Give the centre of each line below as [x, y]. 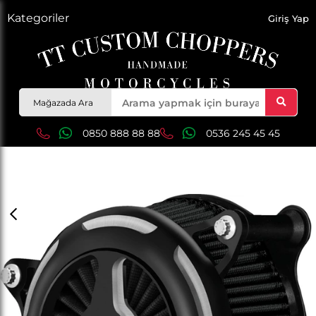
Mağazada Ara [63, 102]
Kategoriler [38, 18]
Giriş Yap [288, 18]
